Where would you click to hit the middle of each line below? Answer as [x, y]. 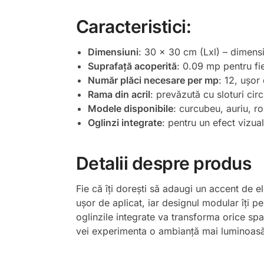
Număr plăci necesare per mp [153, 80]
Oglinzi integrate [125, 122]
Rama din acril [119, 94]
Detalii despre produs [164, 163]
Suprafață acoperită [132, 66]
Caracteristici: [133, 26]
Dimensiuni [113, 52]
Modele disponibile [130, 108]
